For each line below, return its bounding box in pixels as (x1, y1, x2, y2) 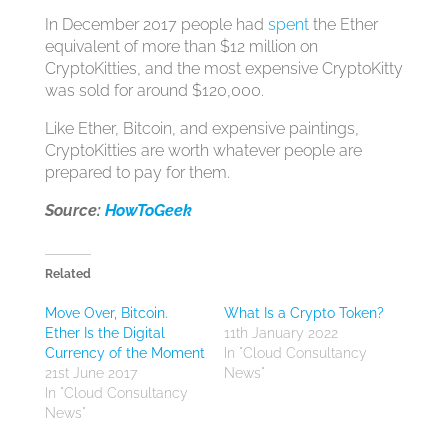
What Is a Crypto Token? (223, 305, 384, 321)
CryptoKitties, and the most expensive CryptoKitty (44, 59, 403, 78)
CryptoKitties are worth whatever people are (44, 141, 362, 160)
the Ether (308, 15, 378, 34)
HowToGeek (104, 201, 192, 220)
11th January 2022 (223, 325, 338, 341)
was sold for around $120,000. (44, 81, 264, 100)
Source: (44, 201, 105, 220)
